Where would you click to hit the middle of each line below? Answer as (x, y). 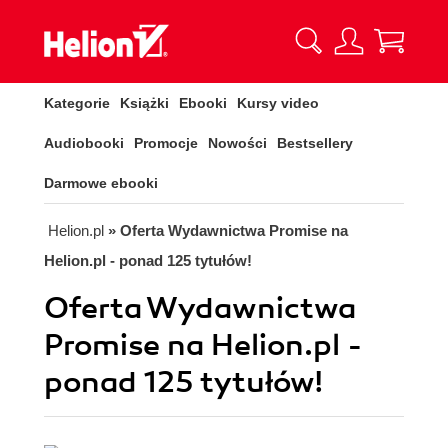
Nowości (237, 143)
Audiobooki (84, 143)
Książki (144, 103)
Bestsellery (315, 143)
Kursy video (278, 103)
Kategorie (77, 103)
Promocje (166, 143)
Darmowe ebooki (101, 183)
